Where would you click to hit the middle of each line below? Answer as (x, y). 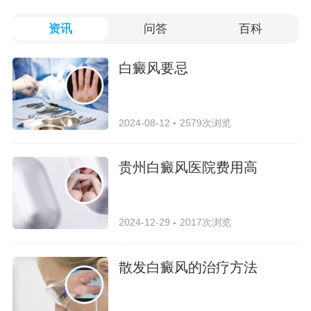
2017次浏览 (205, 222)
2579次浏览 (205, 123)
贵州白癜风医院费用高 (188, 168)
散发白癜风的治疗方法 (188, 268)
